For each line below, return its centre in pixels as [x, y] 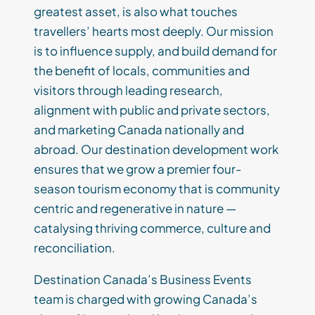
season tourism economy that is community [157, 189]
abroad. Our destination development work [156, 149]
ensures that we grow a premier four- [137, 169]
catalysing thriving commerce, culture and [152, 228]
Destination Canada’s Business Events [143, 279]
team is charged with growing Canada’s [146, 299]
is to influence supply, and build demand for [155, 51]
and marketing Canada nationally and [139, 130]
